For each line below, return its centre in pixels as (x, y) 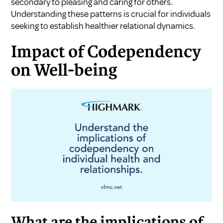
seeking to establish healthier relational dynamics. (103, 26)
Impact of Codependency (106, 53)
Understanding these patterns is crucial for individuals (111, 14)
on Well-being (64, 71)
